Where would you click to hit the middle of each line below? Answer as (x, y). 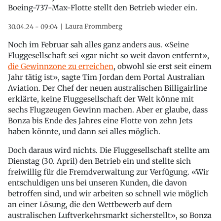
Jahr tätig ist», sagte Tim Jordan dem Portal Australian (106, 77)
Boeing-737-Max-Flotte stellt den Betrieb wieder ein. (103, 7)
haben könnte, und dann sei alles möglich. (84, 131)
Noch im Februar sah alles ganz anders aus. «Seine (98, 44)
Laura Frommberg (94, 26)
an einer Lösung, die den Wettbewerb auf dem (90, 204)
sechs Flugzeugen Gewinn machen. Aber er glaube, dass (108, 110)
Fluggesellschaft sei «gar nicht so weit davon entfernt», (109, 55)
